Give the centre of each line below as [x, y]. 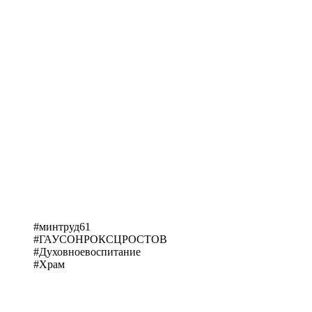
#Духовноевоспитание [87, 251]
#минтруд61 [62, 226]
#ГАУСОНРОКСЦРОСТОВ [100, 239]
